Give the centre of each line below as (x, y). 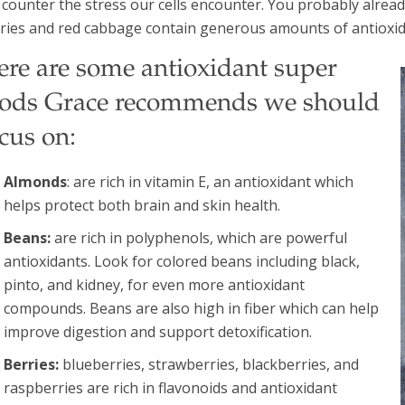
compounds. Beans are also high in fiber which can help (192, 308)
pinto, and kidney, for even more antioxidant (155, 284)
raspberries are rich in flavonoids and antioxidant (171, 387)
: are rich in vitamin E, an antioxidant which (211, 181)
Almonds (36, 181)
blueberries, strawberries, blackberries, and (209, 364)
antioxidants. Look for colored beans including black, (182, 261)
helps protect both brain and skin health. (142, 205)
